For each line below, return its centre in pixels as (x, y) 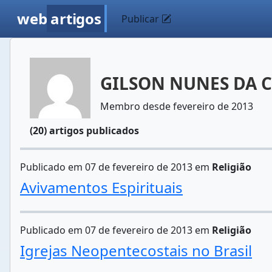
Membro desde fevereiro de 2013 (177, 106)
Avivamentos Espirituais (101, 187)
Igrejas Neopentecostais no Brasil (136, 250)
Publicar (142, 19)
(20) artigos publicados (84, 131)
